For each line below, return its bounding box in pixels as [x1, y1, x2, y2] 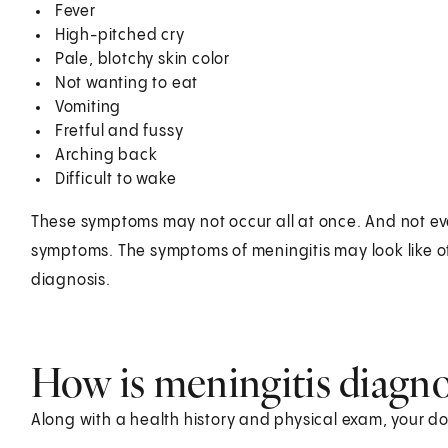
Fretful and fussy [54, 122, 184, 140]
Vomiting [54, 98, 122, 116]
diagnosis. [30, 271, 111, 289]
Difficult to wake [54, 170, 177, 188]
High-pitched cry [54, 26, 185, 44]
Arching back [54, 146, 158, 164]
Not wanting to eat [54, 74, 199, 92]
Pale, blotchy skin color [54, 50, 230, 68]
